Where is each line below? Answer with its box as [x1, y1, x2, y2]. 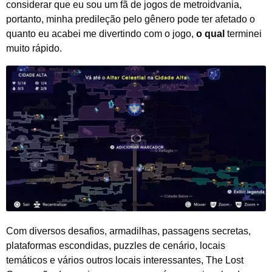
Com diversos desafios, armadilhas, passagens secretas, [6, 226, 251, 237]
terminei [225, 28, 262, 39]
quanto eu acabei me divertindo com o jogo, [6, 28, 196, 39]
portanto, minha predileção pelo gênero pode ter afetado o [6, 13, 255, 24]
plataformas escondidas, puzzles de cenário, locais [6, 240, 225, 251]
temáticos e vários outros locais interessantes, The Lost [6, 255, 243, 266]
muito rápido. [6, 42, 62, 53]
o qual [196, 28, 225, 39]
